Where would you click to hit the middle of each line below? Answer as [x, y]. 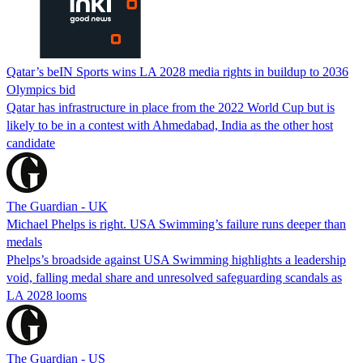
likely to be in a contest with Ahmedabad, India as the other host [170, 125]
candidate [31, 143]
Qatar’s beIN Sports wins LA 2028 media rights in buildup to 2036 [177, 71]
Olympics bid [41, 89]
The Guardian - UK [57, 206]
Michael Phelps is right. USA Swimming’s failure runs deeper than [176, 224]
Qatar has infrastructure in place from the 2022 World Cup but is [171, 107]
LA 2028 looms [47, 295]
